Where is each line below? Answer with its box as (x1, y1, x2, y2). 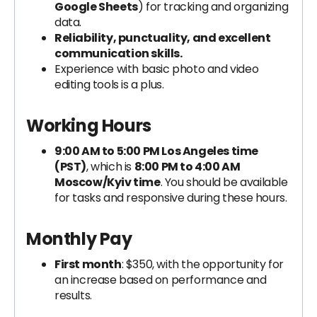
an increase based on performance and (54, 272, 267, 288)
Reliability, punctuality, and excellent (54, 30, 271, 46)
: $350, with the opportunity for (121, 256, 284, 272)
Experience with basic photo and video (54, 61, 259, 77)
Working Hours (26, 114, 151, 137)
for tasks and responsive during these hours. (54, 190, 287, 206)
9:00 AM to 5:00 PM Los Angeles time (54, 143, 259, 159)
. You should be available (160, 174, 288, 190)
